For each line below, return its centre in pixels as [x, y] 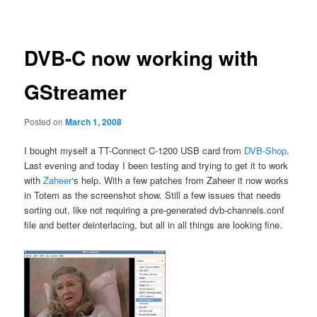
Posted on [45, 121]
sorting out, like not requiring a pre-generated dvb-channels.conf [155, 210]
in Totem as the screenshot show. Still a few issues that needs [153, 195]
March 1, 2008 [94, 121]
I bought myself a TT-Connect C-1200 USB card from [134, 150]
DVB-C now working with [142, 58]
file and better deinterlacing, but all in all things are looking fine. [154, 225]
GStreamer [76, 92]
